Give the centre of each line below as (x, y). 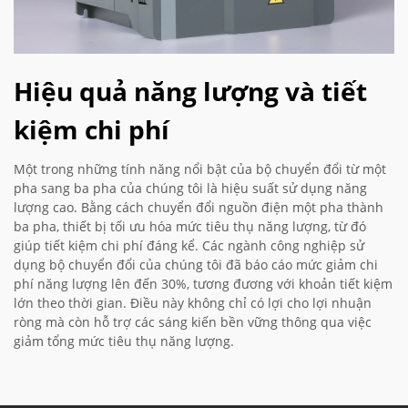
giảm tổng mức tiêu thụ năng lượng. (124, 342)
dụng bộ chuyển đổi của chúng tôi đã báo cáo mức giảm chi (196, 265)
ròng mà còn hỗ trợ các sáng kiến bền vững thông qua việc (193, 322)
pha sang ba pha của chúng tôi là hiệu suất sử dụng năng (190, 189)
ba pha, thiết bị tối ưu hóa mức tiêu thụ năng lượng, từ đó (190, 227)
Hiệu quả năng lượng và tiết (190, 92)
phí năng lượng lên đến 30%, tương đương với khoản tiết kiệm (203, 284)
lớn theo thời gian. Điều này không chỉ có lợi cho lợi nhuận (193, 303)
